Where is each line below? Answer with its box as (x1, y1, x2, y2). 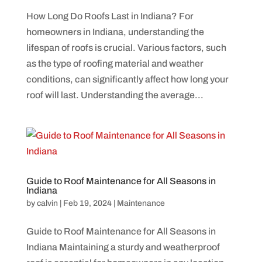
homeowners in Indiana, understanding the (26, 26, 204, 37)
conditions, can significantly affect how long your (26, 74, 229, 84)
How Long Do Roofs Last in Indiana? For (26, 11, 194, 21)
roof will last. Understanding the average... (26, 89, 204, 100)
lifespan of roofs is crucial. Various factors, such (26, 42, 226, 53)
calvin (36, 198, 58, 208)
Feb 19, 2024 (63, 198, 112, 208)
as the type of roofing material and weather (26, 58, 204, 68)
